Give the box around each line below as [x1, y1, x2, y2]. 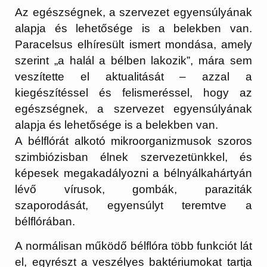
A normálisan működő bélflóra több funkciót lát [15, 239, 252, 252]
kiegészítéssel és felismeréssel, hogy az [15, 86, 252, 100]
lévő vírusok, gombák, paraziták [15, 183, 252, 196]
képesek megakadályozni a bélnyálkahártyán [15, 167, 252, 180]
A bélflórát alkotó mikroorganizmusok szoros [15, 135, 252, 148]
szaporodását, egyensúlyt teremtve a [15, 199, 252, 212]
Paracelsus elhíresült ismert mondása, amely [15, 38, 252, 51]
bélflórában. [15, 215, 76, 228]
